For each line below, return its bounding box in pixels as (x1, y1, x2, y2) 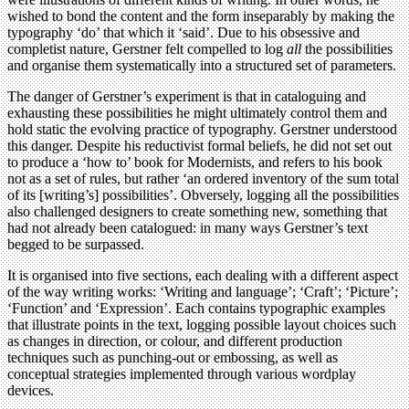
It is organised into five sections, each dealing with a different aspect (7, 267, 398, 284)
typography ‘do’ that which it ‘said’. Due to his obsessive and (7, 25, 360, 41)
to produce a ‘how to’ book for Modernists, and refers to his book (7, 154, 383, 171)
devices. (7, 383, 54, 399)
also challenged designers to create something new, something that (7, 204, 387, 220)
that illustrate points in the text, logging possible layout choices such (7, 317, 396, 333)
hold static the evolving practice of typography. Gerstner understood (7, 121, 397, 138)
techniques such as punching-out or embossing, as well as (7, 350, 338, 366)
